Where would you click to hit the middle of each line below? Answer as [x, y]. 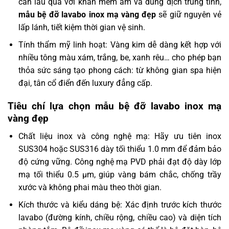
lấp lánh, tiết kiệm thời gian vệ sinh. [82, 27]
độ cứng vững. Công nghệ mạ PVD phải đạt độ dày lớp [120, 162]
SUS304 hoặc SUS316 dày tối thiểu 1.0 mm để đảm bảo [120, 149]
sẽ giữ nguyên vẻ [189, 14]
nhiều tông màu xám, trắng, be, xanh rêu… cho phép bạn [120, 58]
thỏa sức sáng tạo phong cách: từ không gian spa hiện [120, 71]
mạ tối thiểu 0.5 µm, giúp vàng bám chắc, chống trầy [120, 174]
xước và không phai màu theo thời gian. [90, 187]
